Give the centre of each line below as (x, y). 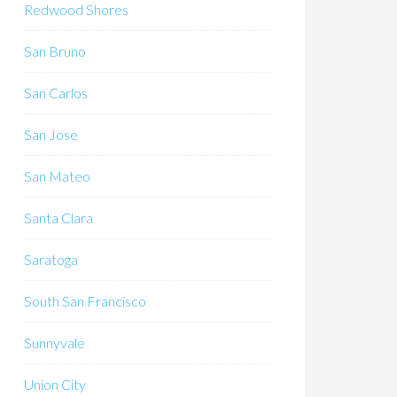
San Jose (51, 134)
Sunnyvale (54, 343)
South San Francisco (85, 301)
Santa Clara (58, 218)
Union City (55, 384)
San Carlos (56, 93)
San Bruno (55, 51)
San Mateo (57, 176)
